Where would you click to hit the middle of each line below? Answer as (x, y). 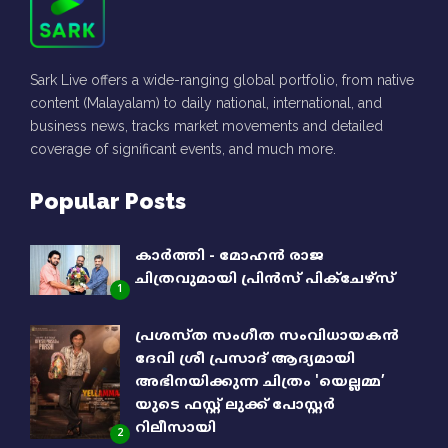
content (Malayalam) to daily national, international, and (206, 102)
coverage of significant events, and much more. (183, 148)
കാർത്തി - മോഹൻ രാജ (229, 256)
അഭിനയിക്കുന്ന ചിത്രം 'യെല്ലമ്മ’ (260, 382)
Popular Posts (108, 200)
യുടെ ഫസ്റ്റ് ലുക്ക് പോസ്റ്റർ (235, 405)
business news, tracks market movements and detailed (206, 125)
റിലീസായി (175, 428)
